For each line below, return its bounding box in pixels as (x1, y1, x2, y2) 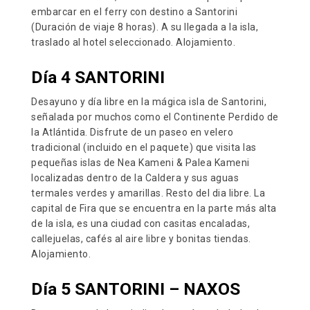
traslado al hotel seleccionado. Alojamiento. (31, 37, 235, 48)
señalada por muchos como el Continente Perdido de (31, 111, 279, 122)
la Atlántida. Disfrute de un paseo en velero (31, 127, 233, 138)
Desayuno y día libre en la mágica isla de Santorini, (31, 96, 266, 107)
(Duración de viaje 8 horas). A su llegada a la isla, (31, 21, 258, 33)
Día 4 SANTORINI (31, 67, 165, 87)
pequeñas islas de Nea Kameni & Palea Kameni (31, 157, 250, 168)
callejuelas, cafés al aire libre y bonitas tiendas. (31, 233, 251, 244)
